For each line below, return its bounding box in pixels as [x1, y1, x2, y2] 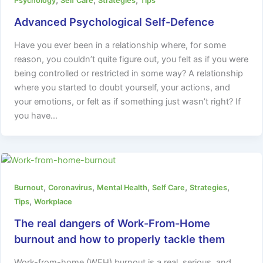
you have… [14, 110, 58, 122]
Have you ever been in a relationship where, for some [14, 40, 227, 51]
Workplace [34, 197, 73, 207]
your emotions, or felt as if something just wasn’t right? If [14, 96, 241, 107]
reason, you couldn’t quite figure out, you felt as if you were [14, 54, 249, 65]
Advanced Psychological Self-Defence [14, 15, 215, 29]
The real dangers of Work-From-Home [14, 216, 211, 230]
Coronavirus [48, 183, 93, 193]
